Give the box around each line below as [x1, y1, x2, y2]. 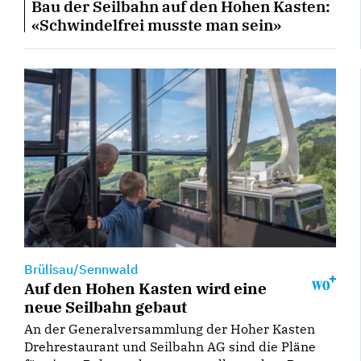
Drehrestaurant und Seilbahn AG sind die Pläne [24, 338, 316, 355]
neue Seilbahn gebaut [24, 297, 187, 317]
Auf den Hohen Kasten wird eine [24, 278, 267, 299]
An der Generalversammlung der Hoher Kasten [24, 321, 315, 338]
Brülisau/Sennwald [24, 261, 138, 278]
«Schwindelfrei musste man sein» [31, 15, 281, 35]
